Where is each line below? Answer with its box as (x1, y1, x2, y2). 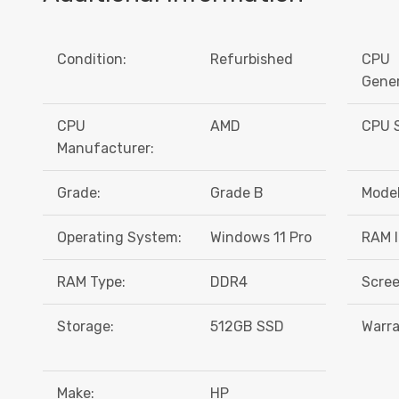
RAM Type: (57, 273, 126, 291)
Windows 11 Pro (210, 229, 313, 247)
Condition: (57, 51, 126, 69)
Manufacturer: (57, 140, 154, 158)
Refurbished (210, 51, 294, 69)
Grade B (210, 184, 265, 202)
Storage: (57, 318, 114, 336)
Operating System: (57, 229, 182, 247)
